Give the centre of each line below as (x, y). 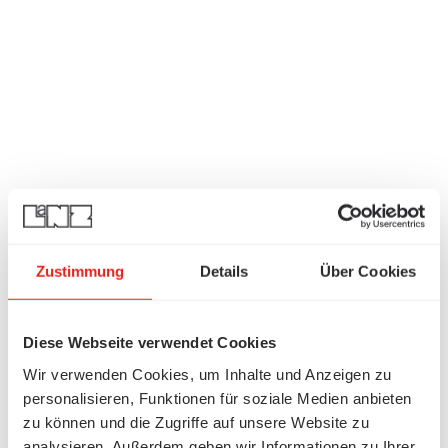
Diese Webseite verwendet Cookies (149, 342)
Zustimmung (80, 271)
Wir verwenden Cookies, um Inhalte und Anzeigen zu (207, 374)
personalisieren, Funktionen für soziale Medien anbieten (217, 398)
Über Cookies (368, 271)
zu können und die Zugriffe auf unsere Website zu (196, 422)
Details (224, 271)
